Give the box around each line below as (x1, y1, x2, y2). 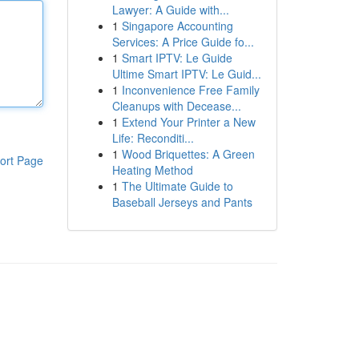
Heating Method (111, 162, 193, 178)
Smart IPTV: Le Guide (121, 50, 232, 66)
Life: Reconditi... (111, 130, 194, 146)
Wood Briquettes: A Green (121, 146, 255, 162)
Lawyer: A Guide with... (111, 2, 229, 18)
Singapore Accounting (121, 18, 233, 34)
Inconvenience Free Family (121, 82, 260, 98)
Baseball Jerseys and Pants (111, 194, 252, 210)
